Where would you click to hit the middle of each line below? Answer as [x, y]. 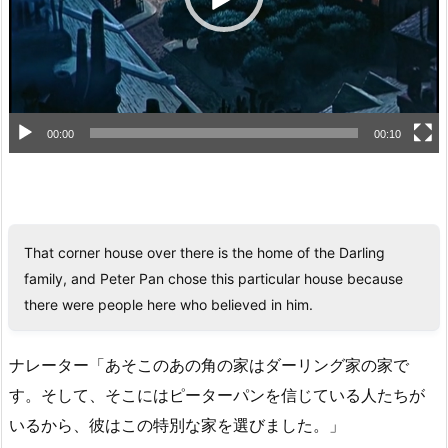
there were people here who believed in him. [168, 304]
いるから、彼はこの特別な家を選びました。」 [177, 425]
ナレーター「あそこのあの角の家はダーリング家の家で [209, 365]
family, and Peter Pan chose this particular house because [213, 278]
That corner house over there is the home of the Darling [204, 252]
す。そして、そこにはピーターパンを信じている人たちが [217, 395]
